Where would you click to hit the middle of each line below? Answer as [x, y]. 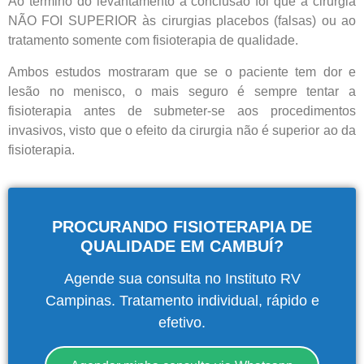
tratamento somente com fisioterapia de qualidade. [153, 41]
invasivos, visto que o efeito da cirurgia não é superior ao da [182, 130]
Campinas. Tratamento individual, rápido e [182, 300]
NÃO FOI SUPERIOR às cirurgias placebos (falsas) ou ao [182, 21]
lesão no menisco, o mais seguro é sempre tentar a [182, 91]
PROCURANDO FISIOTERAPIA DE [182, 226]
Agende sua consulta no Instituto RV [182, 278]
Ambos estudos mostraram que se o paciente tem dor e [182, 71]
